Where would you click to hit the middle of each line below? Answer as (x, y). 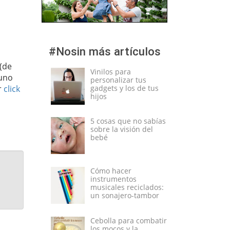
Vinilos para (110, 71)
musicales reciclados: (127, 187)
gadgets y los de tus (124, 88)
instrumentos (113, 179)
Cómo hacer (111, 170)
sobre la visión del (121, 129)
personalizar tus (118, 80)
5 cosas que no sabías (128, 121)
